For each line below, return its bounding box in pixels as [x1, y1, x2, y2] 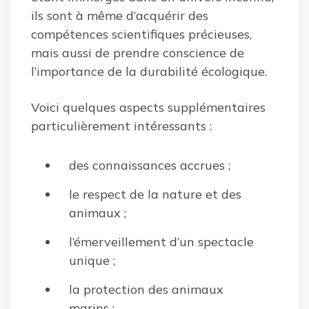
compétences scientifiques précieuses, [31, 26, 252, 42]
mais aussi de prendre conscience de [31, 44, 244, 61]
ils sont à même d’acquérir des [31, 7, 208, 23]
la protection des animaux [69, 281, 223, 297]
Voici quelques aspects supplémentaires [31, 99, 266, 115]
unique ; [69, 252, 115, 268]
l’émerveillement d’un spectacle [69, 233, 254, 250]
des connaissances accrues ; [69, 157, 230, 173]
